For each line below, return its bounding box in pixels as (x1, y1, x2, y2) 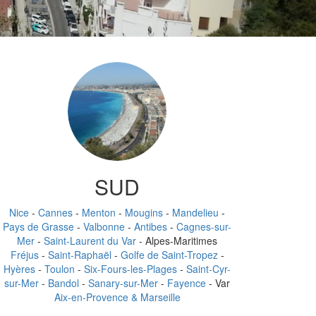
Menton (82, 205, 116, 219)
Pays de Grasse (3, 219, 74, 233)
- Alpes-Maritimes (136, 233, 217, 248)
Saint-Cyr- (186, 262, 231, 276)
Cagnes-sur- (176, 219, 231, 233)
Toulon (44, 262, 75, 276)
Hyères (4, 262, 35, 276)
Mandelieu (172, 205, 219, 219)
